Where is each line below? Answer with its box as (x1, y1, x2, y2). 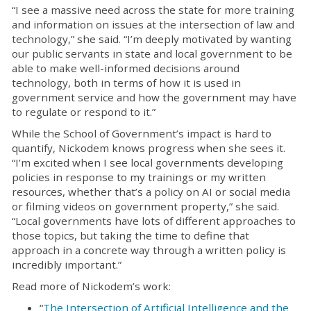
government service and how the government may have (12, 90, 296, 105)
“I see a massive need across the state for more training (12, 3, 294, 17)
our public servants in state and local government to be (12, 47, 292, 61)
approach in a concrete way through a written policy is (12, 243, 286, 258)
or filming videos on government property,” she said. (12, 199, 279, 214)
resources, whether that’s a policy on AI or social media (12, 185, 290, 199)
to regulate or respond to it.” (12, 105, 155, 119)
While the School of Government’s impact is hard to (12, 126, 271, 141)
